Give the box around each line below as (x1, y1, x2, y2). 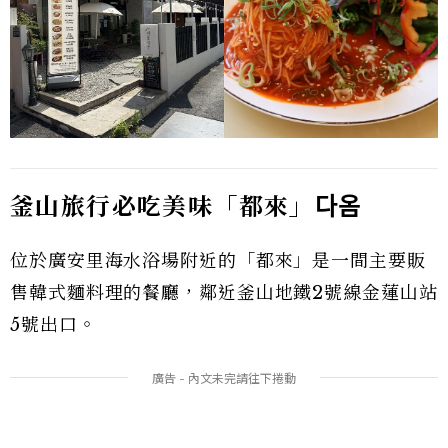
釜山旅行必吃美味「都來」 (10, 191, 315, 221)
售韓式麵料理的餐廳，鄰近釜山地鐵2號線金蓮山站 (10, 281, 438, 304)
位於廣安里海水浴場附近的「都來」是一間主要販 (10, 249, 426, 272)
